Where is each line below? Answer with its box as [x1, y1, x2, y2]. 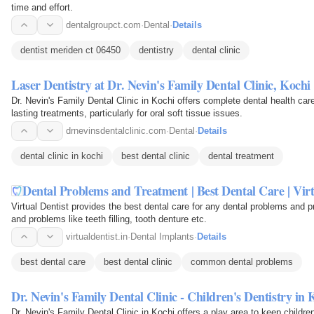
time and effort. [11, 1, 73, 13]
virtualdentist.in [66, 231, 128, 242]
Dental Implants [130, 231, 194, 242]
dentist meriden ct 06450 [20, 44, 121, 55]
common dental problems [191, 256, 293, 267]
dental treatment [208, 150, 274, 161]
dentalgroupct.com [66, 19, 141, 30]
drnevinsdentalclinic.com [66, 125, 166, 136]
